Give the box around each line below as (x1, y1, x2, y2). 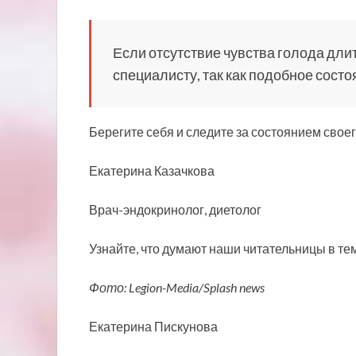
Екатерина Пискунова (89, 318, 218, 334)
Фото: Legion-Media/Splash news (89, 279, 265, 295)
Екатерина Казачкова (89, 162, 215, 178)
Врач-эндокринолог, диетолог (89, 201, 261, 217)
